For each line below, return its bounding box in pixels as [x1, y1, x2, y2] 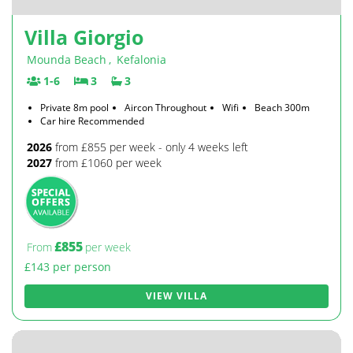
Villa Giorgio [24, 24, 143, 50]
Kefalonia [117, 52, 166, 67]
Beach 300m [255, 101, 310, 114]
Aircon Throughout [124, 101, 206, 114]
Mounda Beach [27, 52, 106, 67]
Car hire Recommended [40, 114, 144, 128]
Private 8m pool [40, 101, 109, 114]
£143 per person [24, 259, 111, 274]
